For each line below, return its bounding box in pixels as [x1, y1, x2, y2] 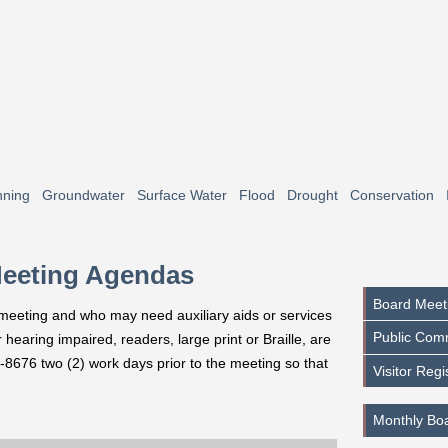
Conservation [350, 186, 434, 203]
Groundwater [42, 186, 125, 203]
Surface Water [137, 186, 227, 203]
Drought [287, 186, 338, 203]
